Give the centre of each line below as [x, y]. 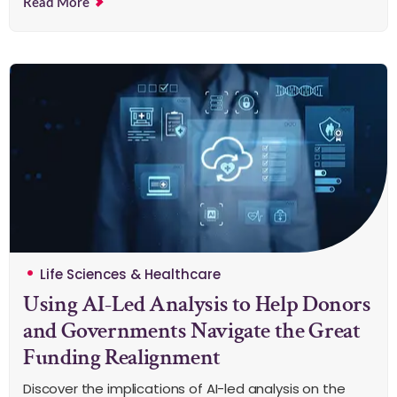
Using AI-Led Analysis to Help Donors [197, 304]
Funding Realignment [122, 357]
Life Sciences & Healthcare [130, 274]
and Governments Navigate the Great [192, 330]
